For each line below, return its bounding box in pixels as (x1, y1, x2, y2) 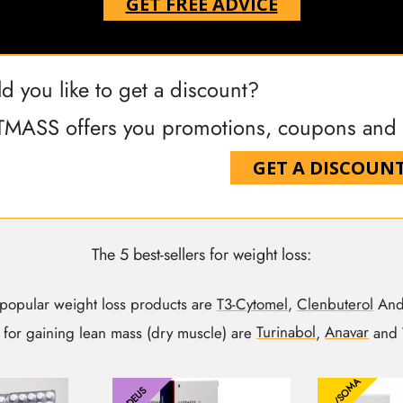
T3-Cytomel (217, 292, 288, 315)
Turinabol (256, 321, 316, 344)
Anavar (325, 321, 369, 344)
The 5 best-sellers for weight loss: (92, 243, 311, 267)
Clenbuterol (297, 292, 373, 315)
